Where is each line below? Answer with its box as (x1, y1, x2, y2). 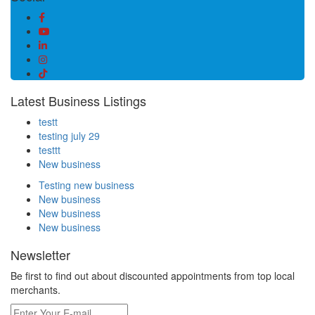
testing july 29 (39, 128, 100, 143)
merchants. (11, 282, 60, 297)
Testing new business (39, 177, 134, 192)
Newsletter (11, 245, 70, 264)
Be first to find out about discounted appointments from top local (11, 268, 295, 283)
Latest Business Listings (11, 91, 146, 110)
